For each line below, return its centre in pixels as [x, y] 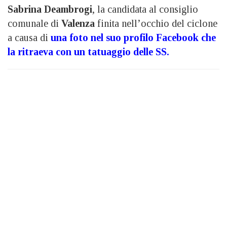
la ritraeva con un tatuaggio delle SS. [90, 52]
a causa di [29, 38]
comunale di [34, 24]
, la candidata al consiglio [145, 9]
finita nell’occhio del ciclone [156, 24]
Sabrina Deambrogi [50, 9]
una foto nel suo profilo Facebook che [133, 38]
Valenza [78, 24]
